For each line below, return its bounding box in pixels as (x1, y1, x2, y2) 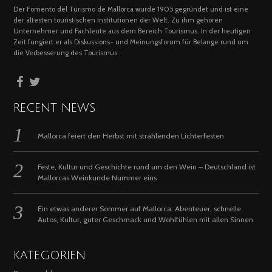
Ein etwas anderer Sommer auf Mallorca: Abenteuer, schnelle (38, 203, 242, 213)
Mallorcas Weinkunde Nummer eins (38, 172, 157, 182)
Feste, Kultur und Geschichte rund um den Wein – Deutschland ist (38, 161, 256, 171)
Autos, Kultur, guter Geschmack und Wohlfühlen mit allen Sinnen (38, 214, 254, 224)
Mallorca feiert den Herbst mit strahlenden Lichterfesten (38, 131, 225, 140)
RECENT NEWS (13, 102, 96, 115)
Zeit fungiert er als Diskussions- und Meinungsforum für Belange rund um (13, 38, 249, 47)
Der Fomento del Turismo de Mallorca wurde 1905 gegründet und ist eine (13, 5, 249, 14)
